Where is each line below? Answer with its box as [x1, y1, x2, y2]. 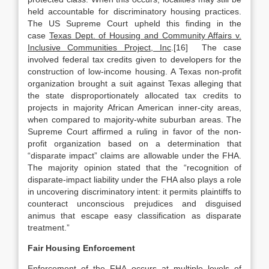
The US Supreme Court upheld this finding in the [28, 19, 241, 28]
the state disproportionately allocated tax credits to [28, 91, 241, 100]
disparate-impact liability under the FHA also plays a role [28, 175, 241, 184]
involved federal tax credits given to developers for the [28, 55, 241, 64]
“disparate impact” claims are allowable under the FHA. [28, 151, 241, 160]
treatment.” [28, 223, 70, 232]
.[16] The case [171, 43, 241, 52]
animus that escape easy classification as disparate [28, 211, 241, 220]
